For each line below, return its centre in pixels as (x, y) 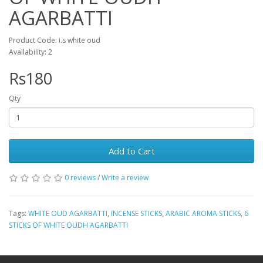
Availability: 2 (31, 52)
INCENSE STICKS (136, 213)
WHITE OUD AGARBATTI (68, 213)
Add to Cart (131, 151)
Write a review (125, 178)
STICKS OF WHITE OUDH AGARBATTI (68, 225)
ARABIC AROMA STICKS (203, 213)
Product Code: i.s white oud (55, 40)
